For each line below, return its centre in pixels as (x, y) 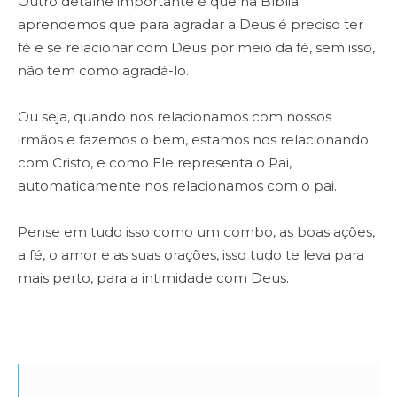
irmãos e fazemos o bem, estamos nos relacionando (193, 140)
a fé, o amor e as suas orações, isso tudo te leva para (191, 255)
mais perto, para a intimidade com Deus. (153, 278)
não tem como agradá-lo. (103, 71)
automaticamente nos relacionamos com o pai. (179, 186)
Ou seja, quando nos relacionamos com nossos (175, 117)
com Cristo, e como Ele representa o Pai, (155, 163)
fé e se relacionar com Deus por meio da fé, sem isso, (196, 48)
